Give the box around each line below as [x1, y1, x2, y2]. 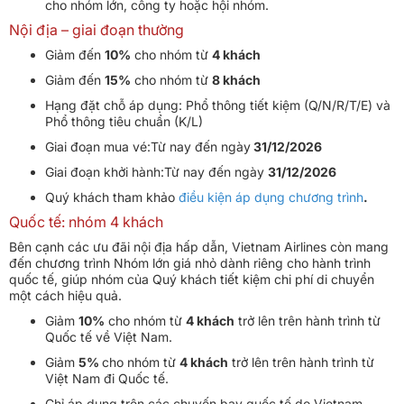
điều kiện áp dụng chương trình [179, 188, 363, 205]
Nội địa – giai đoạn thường [9, 20, 184, 39]
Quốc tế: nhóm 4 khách [9, 212, 163, 231]
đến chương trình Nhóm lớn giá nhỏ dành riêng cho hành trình [9, 254, 371, 271]
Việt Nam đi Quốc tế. [45, 370, 169, 386]
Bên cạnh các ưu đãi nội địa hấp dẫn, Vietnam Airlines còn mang [9, 238, 389, 254]
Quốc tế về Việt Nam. [45, 328, 172, 344]
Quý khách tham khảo [45, 188, 179, 205]
